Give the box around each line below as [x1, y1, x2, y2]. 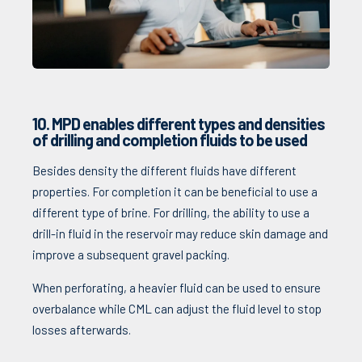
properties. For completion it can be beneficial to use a [32, 183, 318, 199]
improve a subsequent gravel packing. [32, 246, 229, 262]
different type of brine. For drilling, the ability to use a [32, 204, 309, 220]
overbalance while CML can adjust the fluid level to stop [32, 301, 322, 316]
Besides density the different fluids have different [32, 162, 297, 178]
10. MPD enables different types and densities [32, 113, 325, 133]
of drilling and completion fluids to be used [32, 129, 307, 149]
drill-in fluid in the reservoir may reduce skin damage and [32, 225, 328, 241]
